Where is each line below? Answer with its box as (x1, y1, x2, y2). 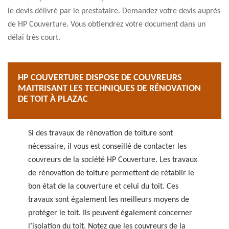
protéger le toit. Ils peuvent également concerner (28, 209, 192, 217)
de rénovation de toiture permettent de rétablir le (28, 169, 194, 177)
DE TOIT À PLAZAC (18, 95, 88, 104)
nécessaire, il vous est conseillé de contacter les (28, 143, 187, 151)
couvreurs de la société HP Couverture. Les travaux (28, 156, 197, 164)
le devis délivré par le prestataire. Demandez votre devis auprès (8, 7, 220, 15)
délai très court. (8, 34, 60, 42)
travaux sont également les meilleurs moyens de (28, 196, 189, 204)
